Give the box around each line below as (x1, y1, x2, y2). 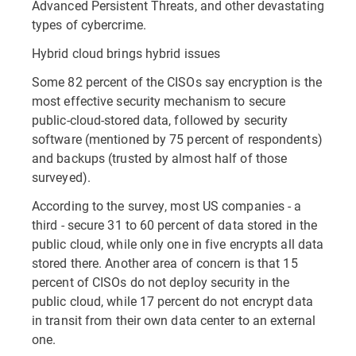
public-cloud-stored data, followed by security (32, 111, 288, 128)
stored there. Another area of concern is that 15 (32, 254, 298, 271)
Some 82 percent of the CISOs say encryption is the (32, 73, 322, 90)
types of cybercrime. (32, 16, 146, 33)
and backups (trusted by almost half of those (32, 149, 288, 166)
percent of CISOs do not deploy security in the (32, 273, 290, 290)
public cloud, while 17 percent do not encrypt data (32, 292, 313, 309)
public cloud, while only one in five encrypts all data (32, 235, 324, 252)
